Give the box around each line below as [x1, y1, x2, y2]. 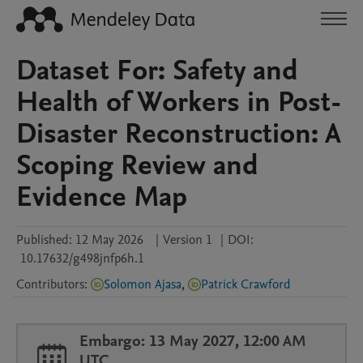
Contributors [16, 275, 84, 293]
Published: [16, 231, 72, 249]
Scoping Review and [16, 146, 258, 185]
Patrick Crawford [201, 275, 291, 293]
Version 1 [163, 231, 212, 249]
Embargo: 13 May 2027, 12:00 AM [79, 331, 306, 352]
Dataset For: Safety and [16, 51, 298, 90]
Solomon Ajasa [104, 275, 181, 293]
